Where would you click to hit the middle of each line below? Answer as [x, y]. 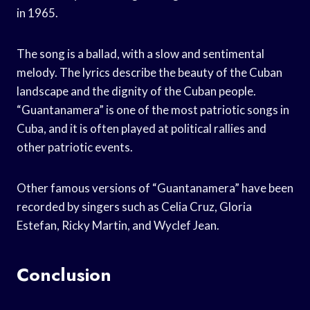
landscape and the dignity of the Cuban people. [136, 91]
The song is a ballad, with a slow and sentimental [140, 53]
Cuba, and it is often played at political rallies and [142, 128]
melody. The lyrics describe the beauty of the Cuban [149, 72]
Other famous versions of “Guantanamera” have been [155, 188]
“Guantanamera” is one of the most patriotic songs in [153, 109]
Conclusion [64, 274]
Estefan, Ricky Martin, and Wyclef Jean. [118, 225]
